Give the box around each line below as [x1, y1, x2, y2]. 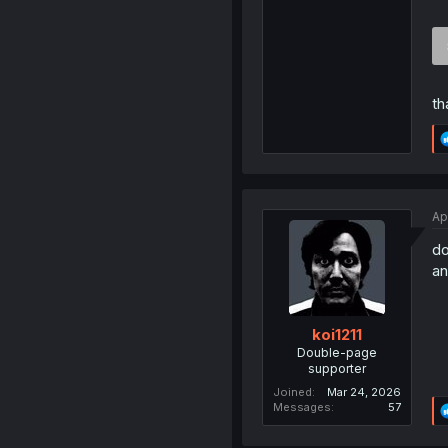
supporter [307, 360, 366, 376]
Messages [272, 399, 331, 414]
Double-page [296, 344, 377, 360]
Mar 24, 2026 [326, 384, 401, 399]
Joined [272, 384, 312, 399]
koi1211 [311, 324, 362, 344]
